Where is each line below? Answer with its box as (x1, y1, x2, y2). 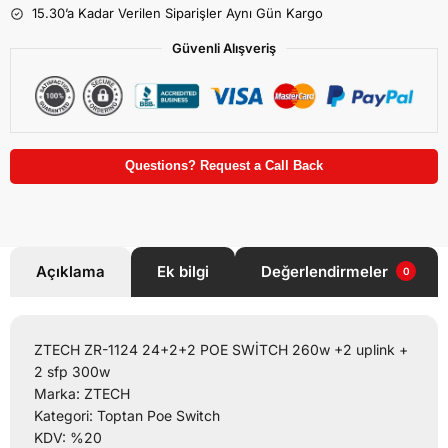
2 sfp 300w (34, 363, 110, 381)
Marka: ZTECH (34, 385, 130, 403)
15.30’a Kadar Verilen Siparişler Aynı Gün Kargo (32, 5, 323, 22)
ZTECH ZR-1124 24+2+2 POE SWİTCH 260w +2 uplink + (34, 341, 408, 359)
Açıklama (36, 262, 105, 282)
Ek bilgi (157, 262, 209, 282)
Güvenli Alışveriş (172, 40, 276, 57)
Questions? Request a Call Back (125, 159, 323, 174)
